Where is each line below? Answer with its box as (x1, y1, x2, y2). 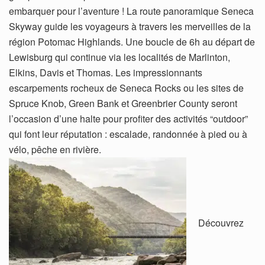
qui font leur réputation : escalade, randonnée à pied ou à (9, 127, 247, 141)
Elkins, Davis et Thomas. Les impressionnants (9, 65, 202, 79)
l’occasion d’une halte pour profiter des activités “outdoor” (9, 111, 248, 125)
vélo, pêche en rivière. (9, 142, 101, 156)
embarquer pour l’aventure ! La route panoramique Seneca (9, 4, 254, 18)
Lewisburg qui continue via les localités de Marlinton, (9, 50, 230, 64)
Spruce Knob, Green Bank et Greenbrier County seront (9, 96, 237, 110)
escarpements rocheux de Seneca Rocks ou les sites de (9, 80, 244, 95)
